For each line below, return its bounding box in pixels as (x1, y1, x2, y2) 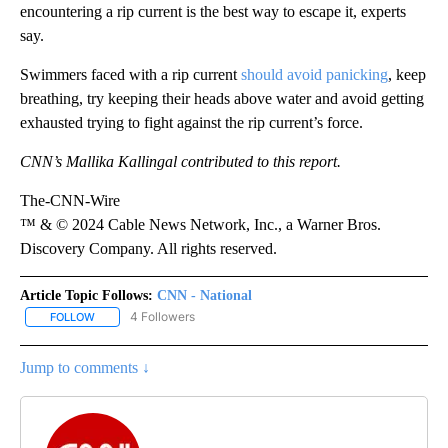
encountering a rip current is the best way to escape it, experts (20, 2, 406, 20)
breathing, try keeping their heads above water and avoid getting (20, 89, 424, 107)
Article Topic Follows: (20, 287, 153, 303)
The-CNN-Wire (20, 191, 120, 209)
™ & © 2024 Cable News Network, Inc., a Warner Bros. (20, 215, 381, 233)
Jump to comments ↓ (20, 359, 150, 377)
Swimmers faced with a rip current (20, 65, 241, 83)
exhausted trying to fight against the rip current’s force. (20, 113, 363, 131)
